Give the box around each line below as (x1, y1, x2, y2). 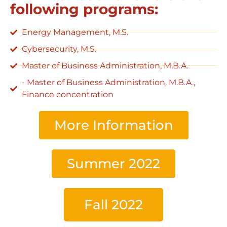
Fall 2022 (84, 196, 143, 213)
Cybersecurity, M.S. (21, 44, 96, 54)
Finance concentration (21, 89, 113, 99)
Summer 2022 (67, 155, 160, 172)
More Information (54, 117, 173, 133)
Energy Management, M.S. (21, 27, 128, 37)
